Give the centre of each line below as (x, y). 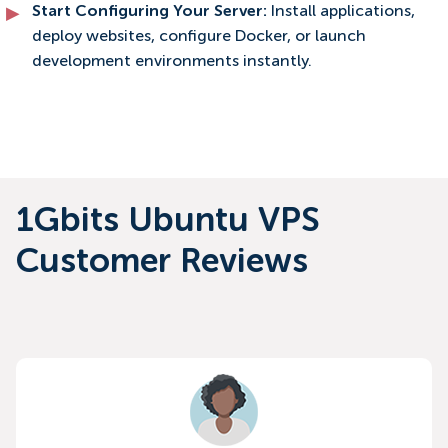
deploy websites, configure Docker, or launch (199, 37)
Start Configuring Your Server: (151, 12)
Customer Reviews (162, 262)
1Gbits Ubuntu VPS (167, 221)
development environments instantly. (172, 62)
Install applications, (343, 12)
